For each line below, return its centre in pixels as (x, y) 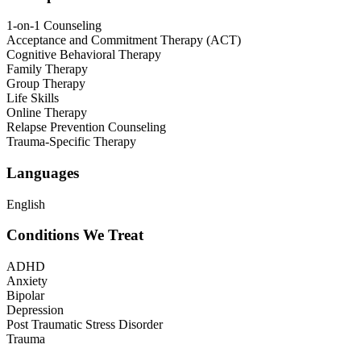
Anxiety (27, 281)
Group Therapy (46, 84)
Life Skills (33, 98)
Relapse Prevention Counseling (86, 127)
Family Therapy (47, 69)
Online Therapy (47, 113)
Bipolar (25, 296)
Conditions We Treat (75, 235)
